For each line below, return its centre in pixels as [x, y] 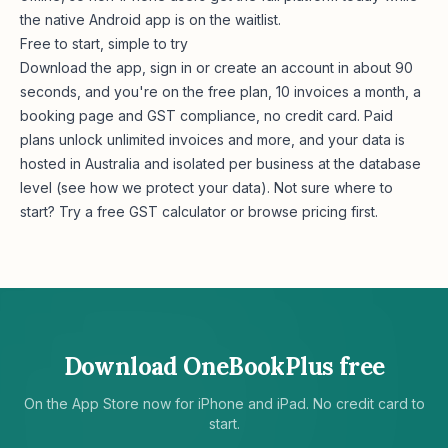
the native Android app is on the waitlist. [150, 19]
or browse [264, 211]
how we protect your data [175, 187]
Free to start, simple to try [104, 43]
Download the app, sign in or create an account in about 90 [216, 67]
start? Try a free [72, 211]
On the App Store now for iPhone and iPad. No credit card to [224, 403]
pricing [324, 211]
